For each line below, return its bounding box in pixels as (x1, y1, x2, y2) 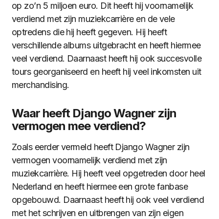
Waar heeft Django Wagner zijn (12, 106, 177, 120)
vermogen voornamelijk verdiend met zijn (12, 155, 167, 165)
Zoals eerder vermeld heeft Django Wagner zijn (12, 142, 190, 152)
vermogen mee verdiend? (12, 119, 146, 133)
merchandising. (12, 80, 69, 90)
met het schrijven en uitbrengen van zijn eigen (12, 208, 184, 218)
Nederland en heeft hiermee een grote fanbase (12, 181, 188, 192)
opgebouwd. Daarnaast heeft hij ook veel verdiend (12, 195, 204, 205)
